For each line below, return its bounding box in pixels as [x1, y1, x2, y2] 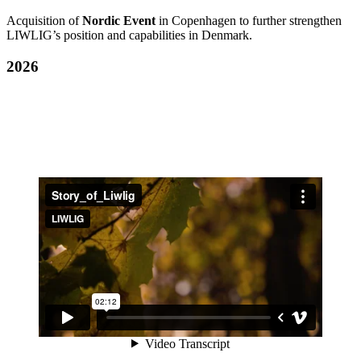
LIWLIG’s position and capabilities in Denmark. [6, 28, 252, 43]
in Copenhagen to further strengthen [156, 14, 342, 28]
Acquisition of [6, 14, 82, 28]
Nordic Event [82, 14, 156, 28]
